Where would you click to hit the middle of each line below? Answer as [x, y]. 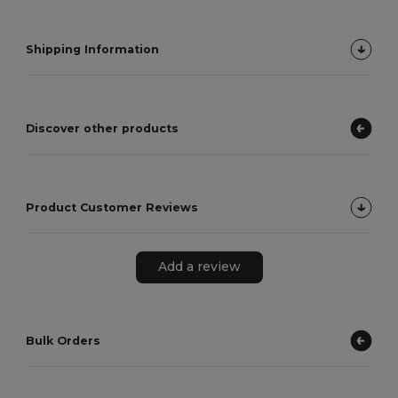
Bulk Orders [64, 340]
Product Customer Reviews [112, 207]
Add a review [199, 267]
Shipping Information [93, 49]
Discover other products [103, 128]
